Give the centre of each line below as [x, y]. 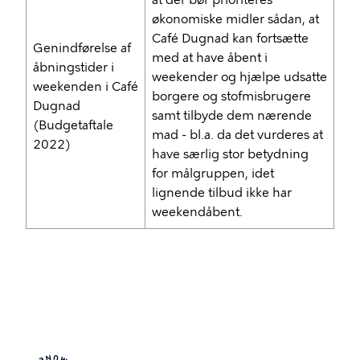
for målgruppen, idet [213, 174]
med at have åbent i [210, 58]
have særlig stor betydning [230, 154]
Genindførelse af [82, 48]
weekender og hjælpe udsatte [239, 77]
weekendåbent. [197, 212]
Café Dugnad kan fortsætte [230, 39]
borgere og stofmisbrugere [231, 96]
